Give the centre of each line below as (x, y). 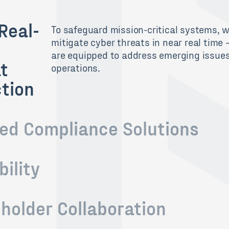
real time (204, 42)
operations (75, 67)
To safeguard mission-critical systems (134, 29)
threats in (140, 42)
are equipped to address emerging (127, 55)
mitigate (71, 42)
